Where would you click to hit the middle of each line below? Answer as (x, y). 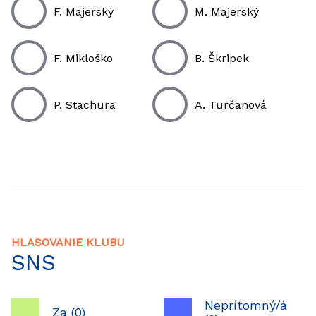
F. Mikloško (83, 58)
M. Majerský (227, 11)
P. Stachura (85, 104)
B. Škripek (222, 58)
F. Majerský (84, 11)
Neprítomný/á (246, 305)
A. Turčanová (231, 104)
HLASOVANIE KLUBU (68, 242)
